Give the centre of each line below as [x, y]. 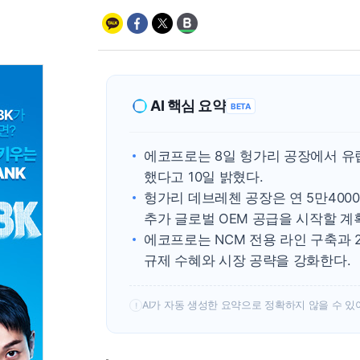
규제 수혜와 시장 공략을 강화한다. [247, 260]
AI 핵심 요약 [188, 106]
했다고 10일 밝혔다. [204, 177]
